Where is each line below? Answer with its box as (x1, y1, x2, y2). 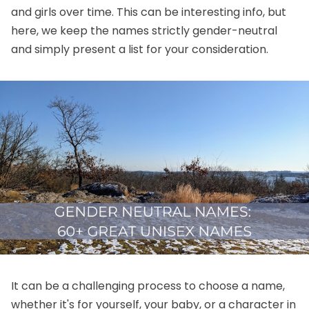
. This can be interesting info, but (112, 3, 286, 20)
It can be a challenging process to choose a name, (11, 277, 285, 294)
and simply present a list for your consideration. (11, 41, 268, 57)
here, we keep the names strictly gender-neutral (11, 22, 277, 39)
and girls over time (11, 3, 112, 20)
